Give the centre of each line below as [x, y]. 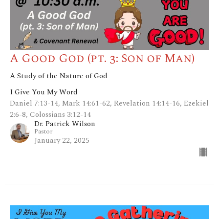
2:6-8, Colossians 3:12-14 [50, 114]
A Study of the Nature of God [59, 76]
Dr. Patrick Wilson [65, 124]
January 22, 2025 [62, 140]
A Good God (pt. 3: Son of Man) [102, 58]
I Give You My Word [44, 92]
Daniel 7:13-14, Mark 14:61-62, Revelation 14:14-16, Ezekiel [109, 103]
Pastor [44, 131]
